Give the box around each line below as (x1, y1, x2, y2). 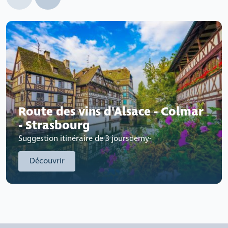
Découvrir (29, 155, 65, 166)
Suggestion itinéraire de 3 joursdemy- (18, 133, 151, 144)
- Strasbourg (18, 117, 90, 134)
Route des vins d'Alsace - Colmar (18, 103, 204, 120)
